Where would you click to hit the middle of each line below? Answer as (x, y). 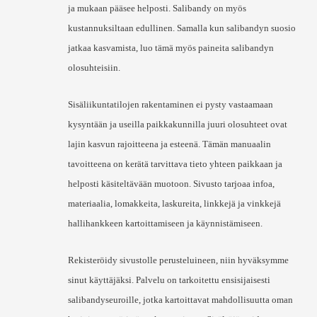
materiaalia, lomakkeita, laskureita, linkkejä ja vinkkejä (174, 203)
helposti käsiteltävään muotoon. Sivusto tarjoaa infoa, (171, 184)
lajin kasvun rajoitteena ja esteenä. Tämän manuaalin (169, 144)
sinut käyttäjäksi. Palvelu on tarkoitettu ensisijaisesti (169, 280)
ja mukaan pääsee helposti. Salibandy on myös (157, 8)
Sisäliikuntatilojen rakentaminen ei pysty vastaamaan (171, 104)
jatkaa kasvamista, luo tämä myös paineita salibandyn (171, 48)
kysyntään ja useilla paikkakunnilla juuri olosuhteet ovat (178, 124)
